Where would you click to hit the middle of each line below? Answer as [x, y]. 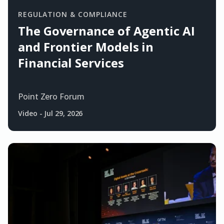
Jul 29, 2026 [63, 113]
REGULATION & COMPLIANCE [73, 14]
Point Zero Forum [51, 96]
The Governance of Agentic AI [106, 30]
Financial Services [71, 62]
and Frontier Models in [86, 46]
